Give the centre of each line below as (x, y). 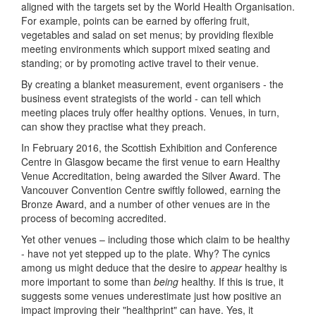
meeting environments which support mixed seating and (146, 49)
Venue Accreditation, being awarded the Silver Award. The (151, 176)
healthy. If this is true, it (231, 282)
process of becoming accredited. (94, 218)
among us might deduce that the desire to (116, 268)
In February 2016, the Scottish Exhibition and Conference (149, 148)
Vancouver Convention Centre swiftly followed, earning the (151, 190)
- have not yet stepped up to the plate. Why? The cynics (146, 254)
